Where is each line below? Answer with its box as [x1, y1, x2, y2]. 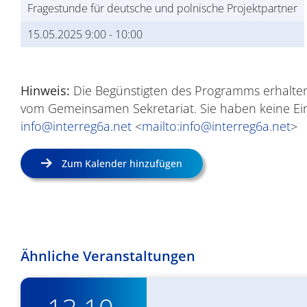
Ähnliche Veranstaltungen [21, 246, 195, 265]
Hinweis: [21, 82, 70, 99]
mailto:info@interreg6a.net [142, 117, 291, 134]
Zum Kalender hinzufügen [61, 156, 182, 170]
